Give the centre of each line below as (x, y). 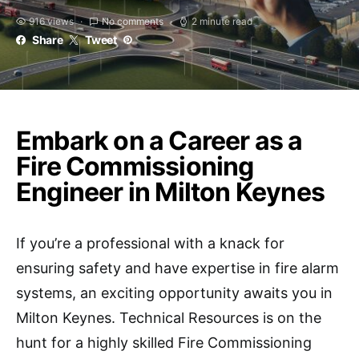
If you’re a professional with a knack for (150, 243)
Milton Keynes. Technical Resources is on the (169, 318)
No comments (133, 21)
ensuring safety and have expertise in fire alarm (177, 268)
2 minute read (222, 21)
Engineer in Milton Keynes (171, 192)
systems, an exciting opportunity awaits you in (174, 293)
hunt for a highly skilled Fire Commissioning (164, 343)
